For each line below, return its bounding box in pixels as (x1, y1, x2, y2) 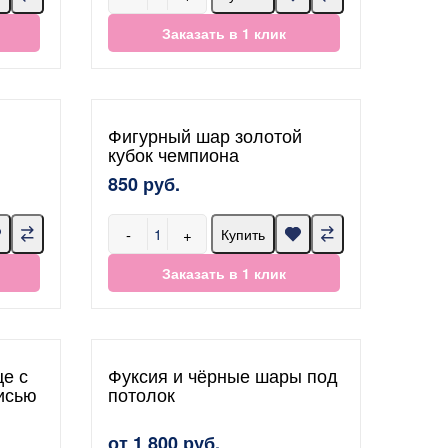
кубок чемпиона (108, 141, 239, 167)
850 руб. (108, 171, 180, 197)
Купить (221, 224, 265, 244)
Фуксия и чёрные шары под (108, 362, 338, 388)
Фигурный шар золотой (108, 122, 302, 148)
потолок (108, 381, 175, 407)
